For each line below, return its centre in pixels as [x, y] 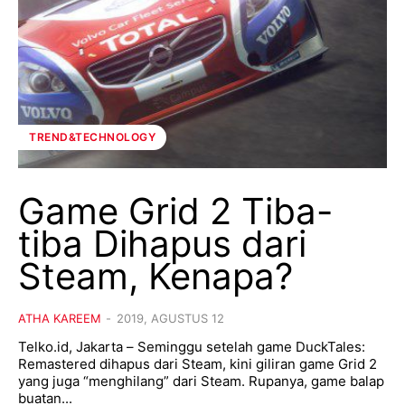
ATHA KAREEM [60, 318]
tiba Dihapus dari [162, 243]
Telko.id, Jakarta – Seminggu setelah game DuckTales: [192, 346]
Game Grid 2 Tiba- [175, 211]
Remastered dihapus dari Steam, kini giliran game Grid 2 [198, 363]
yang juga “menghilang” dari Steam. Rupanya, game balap [201, 381]
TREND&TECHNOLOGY [92, 137]
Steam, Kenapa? [155, 276]
